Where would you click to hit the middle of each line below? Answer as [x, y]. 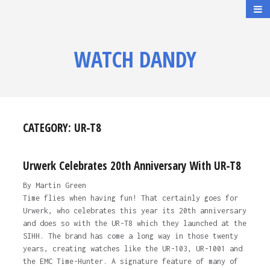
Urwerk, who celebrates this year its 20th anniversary [134, 211]
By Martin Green [54, 185]
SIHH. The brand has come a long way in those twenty [130, 236]
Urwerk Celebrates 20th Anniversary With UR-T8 [132, 166]
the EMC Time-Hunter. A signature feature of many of [130, 261]
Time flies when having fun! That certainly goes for [130, 198]
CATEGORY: [48, 128]
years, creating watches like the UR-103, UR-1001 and [132, 249]
